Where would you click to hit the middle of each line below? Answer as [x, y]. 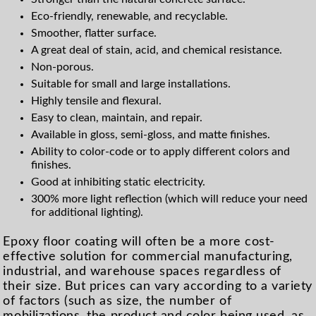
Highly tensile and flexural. [97, 101]
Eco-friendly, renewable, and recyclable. [130, 17]
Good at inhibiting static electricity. [119, 182]
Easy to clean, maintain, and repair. [117, 118]
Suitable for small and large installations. [131, 84]
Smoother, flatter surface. [94, 34]
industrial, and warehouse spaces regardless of [142, 272]
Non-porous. [63, 67]
